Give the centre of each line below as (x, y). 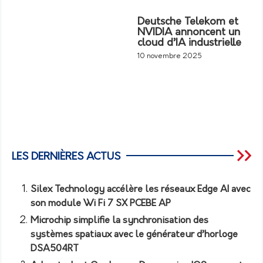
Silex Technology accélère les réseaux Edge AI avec (140, 189)
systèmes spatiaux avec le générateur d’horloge (134, 235)
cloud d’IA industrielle (189, 43)
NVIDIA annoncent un (189, 32)
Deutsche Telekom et (188, 22)
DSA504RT (55, 249)
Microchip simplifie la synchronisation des (119, 220)
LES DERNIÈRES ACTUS (66, 157)
